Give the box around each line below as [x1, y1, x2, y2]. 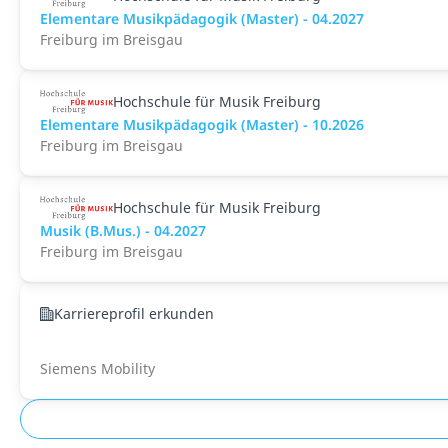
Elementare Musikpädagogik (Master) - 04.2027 [40, 9, 364, 28]
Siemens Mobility [40, 359, 155, 378]
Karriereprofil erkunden [54, 304, 214, 323]
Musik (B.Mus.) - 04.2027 [40, 221, 206, 240]
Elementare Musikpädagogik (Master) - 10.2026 [40, 115, 364, 134]
